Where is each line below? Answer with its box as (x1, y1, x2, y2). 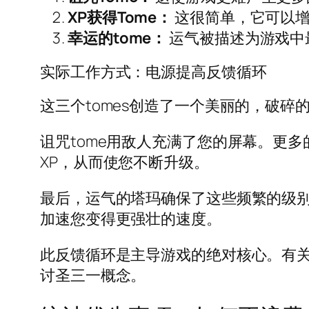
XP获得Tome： (68, 6, 172, 28)
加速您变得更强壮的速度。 (40, 208, 221, 229)
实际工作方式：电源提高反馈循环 (40, 61, 267, 82)
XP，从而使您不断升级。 (40, 151, 209, 172)
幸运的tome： (68, 27, 167, 48)
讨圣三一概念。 (40, 264, 146, 286)
